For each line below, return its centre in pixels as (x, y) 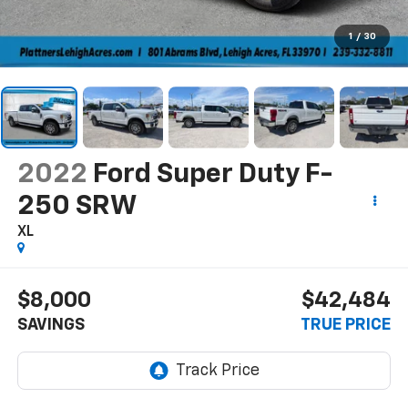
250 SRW (76, 206)
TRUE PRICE (346, 326)
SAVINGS (51, 326)
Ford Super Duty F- (212, 174)
